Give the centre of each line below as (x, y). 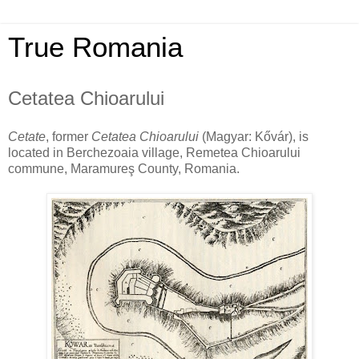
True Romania (95, 47)
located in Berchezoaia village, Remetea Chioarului (154, 152)
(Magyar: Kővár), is (254, 136)
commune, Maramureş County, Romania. (124, 168)
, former (69, 136)
